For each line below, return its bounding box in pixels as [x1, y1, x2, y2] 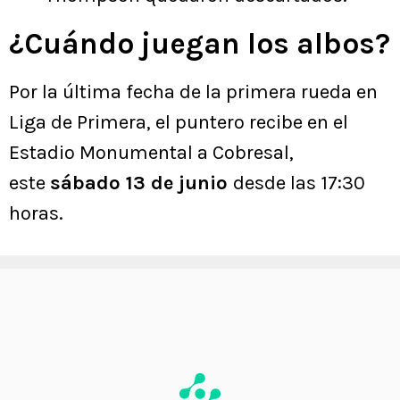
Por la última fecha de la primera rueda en [9, 80, 378, 104]
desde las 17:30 [233, 171, 365, 196]
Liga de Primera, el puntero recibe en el [9, 111, 348, 135]
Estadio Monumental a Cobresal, [9, 141, 294, 165]
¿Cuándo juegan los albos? [9, 27, 390, 62]
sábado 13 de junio [50, 171, 233, 196]
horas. [9, 202, 63, 226]
